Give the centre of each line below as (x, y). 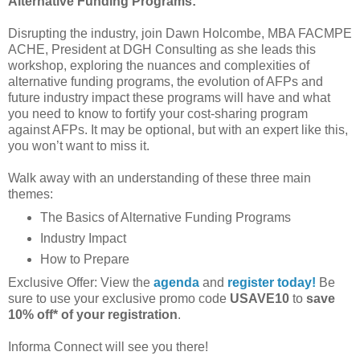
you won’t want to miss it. (79, 146)
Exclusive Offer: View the (81, 282)
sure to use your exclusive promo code (119, 298)
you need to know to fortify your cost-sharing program (158, 114)
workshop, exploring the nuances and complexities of (159, 65)
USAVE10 (260, 298)
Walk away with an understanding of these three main (160, 178)
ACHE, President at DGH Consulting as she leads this (162, 49)
